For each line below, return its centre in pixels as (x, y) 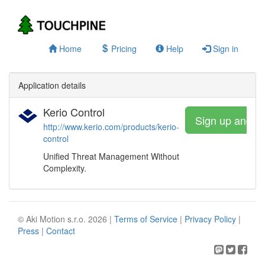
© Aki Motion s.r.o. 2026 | (66, 219)
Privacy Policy (210, 219)
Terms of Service (146, 219)
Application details (52, 85)
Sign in (224, 49)
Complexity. (65, 168)
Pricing (123, 49)
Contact (61, 231)
